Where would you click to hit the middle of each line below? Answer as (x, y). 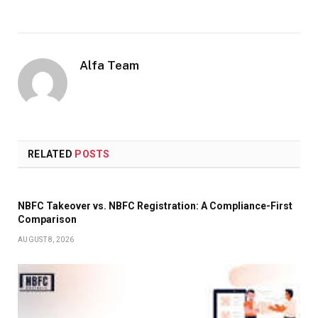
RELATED (51, 154)
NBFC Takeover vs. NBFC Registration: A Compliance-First (155, 206)
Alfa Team (109, 66)
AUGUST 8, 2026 (46, 240)
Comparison (47, 220)
